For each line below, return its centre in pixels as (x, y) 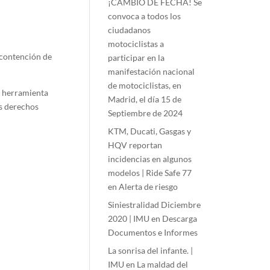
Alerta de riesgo (149, 187)
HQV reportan (135, 145)
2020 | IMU (129, 218)
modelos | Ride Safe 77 (150, 173)
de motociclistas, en (145, 85)
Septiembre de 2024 (146, 113)
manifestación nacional (152, 71)
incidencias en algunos (150, 159)
